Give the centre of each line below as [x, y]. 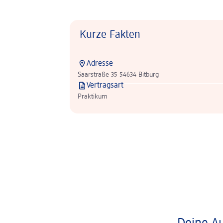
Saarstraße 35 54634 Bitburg [118, 75]
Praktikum [93, 97]
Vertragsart [105, 86]
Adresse [100, 64]
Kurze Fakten [110, 35]
